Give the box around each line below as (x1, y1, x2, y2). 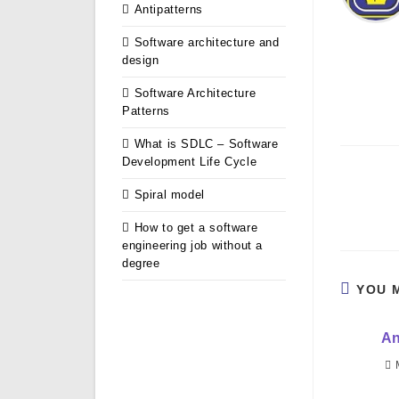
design (122, 53, 159, 68)
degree (122, 256, 160, 271)
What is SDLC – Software (134, 137, 279, 151)
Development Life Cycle (122, 155, 257, 169)
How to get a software (134, 221, 258, 235)
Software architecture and (134, 36, 280, 50)
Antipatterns (134, 3, 203, 17)
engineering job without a (122, 239, 263, 253)
